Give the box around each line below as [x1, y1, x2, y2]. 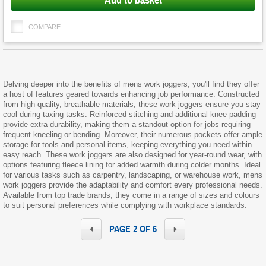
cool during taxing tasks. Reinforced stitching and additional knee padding [3, 110, 256, 119]
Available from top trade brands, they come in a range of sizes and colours [3, 191, 259, 200]
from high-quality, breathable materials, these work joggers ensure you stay [3, 100, 261, 109]
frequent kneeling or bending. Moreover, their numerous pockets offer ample [3, 130, 262, 140]
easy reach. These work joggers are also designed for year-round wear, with [3, 150, 262, 160]
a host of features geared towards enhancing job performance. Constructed [3, 90, 259, 99]
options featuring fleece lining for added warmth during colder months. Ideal [3, 160, 261, 170]
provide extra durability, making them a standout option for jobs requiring [3, 120, 251, 129]
